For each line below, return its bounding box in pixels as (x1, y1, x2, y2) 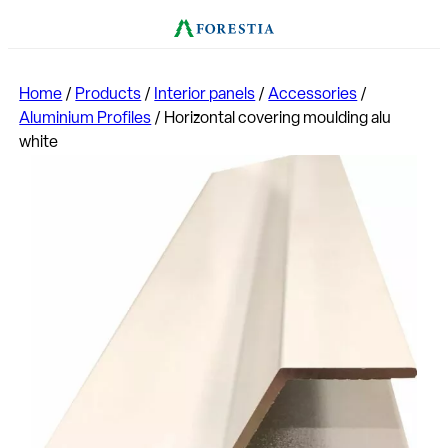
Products (75, 86, 142, 103)
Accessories (268, 86, 358, 103)
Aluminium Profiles (19, 110, 152, 127)
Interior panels (154, 86, 256, 103)
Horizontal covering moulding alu (164, 110, 392, 127)
